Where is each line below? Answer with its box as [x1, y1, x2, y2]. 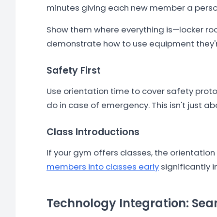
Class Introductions [46, 125, 139, 139]
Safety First [46, 64, 101, 77]
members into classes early [46, 161, 159, 172]
